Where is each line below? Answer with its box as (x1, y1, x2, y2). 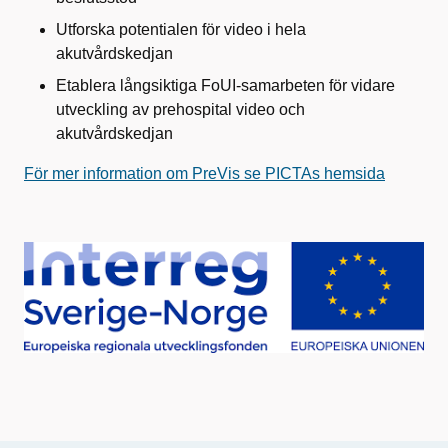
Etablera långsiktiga (56, 77, 201, 95)
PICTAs (265, 165, 320, 183)
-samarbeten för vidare (236, 77, 395, 95)
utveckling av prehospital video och (56, 101, 305, 119)
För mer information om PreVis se (24, 165, 265, 183)
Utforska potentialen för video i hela (56, 21, 306, 39)
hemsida (320, 165, 385, 183)
